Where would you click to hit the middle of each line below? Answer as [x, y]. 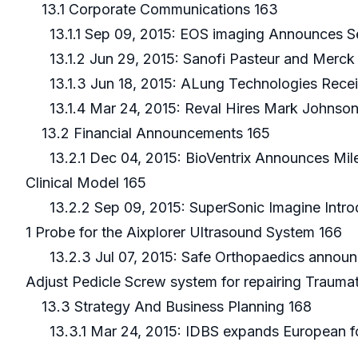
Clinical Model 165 [88, 183]
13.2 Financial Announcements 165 [150, 133]
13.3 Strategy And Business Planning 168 [171, 307]
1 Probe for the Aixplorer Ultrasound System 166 [186, 233]
